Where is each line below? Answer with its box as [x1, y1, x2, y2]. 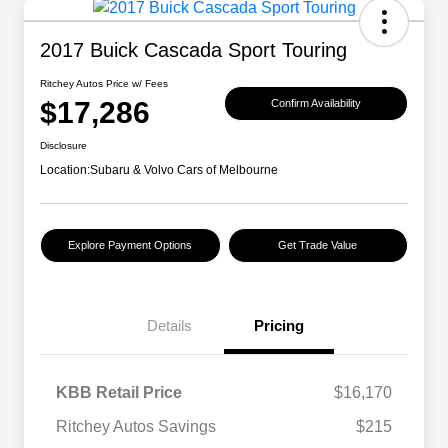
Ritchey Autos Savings [56, 418, 216, 436]
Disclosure [40, 140, 87, 152]
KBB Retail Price [56, 384, 182, 402]
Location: [40, 163, 90, 178]
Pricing [254, 317, 304, 335]
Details [146, 317, 192, 335]
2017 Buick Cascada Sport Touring [40, 39, 347, 62]
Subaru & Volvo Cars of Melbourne [90, 163, 278, 178]
